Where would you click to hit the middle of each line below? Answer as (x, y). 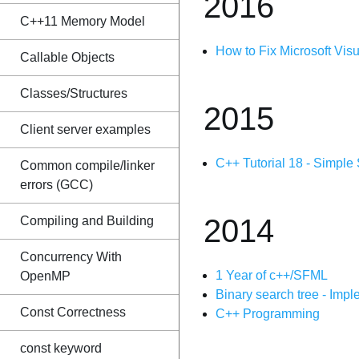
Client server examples (85, 129)
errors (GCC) (56, 185)
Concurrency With (71, 257)
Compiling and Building (87, 221)
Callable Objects (67, 57)
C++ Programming (268, 314)
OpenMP (45, 276)
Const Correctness (73, 312)
